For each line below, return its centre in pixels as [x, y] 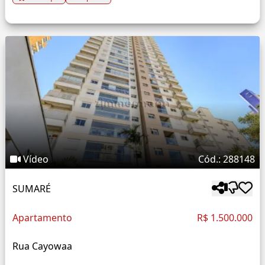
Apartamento [42, 218]
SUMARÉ [32, 188]
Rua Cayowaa [42, 246]
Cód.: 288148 [227, 159]
